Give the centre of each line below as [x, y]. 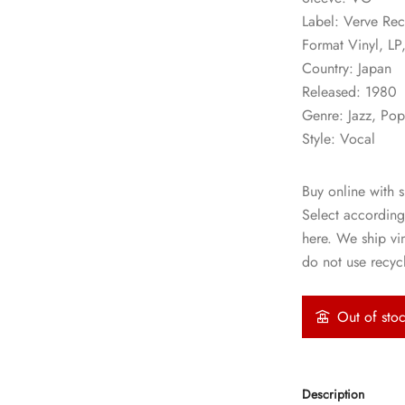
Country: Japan [347, 68]
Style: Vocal [339, 139]
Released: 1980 [350, 92]
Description [334, 394]
